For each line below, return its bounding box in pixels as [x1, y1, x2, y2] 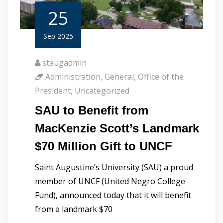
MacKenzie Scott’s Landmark [35, 121, 199, 135]
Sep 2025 [43, 31, 73, 41]
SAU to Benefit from [35, 104, 148, 117]
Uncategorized [75, 85, 129, 97]
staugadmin [42, 57, 87, 69]
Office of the [138, 71, 184, 83]
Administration [45, 71, 101, 83]
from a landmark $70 [35, 204, 112, 215]
